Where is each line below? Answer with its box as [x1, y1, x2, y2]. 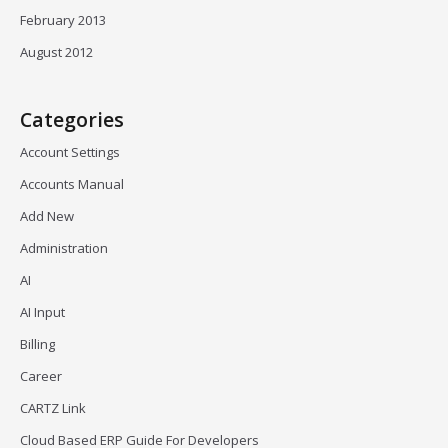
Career [20, 367, 62, 385]
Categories [20, 106, 124, 133]
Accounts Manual [20, 175, 124, 193]
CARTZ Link [20, 399, 86, 417]
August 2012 [20, 43, 93, 61]
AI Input [20, 303, 65, 321]
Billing [20, 335, 55, 353]
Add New [20, 207, 74, 225]
